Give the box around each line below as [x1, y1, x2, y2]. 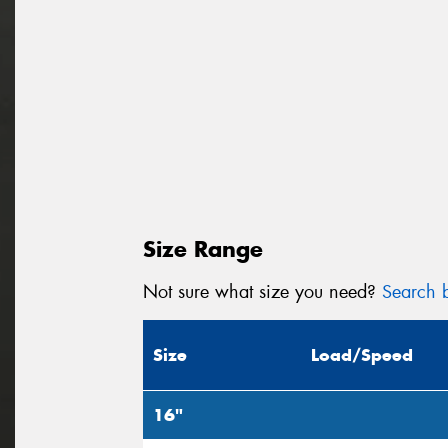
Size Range [143, 234, 263, 263]
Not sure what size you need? [143, 279, 382, 304]
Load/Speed [311, 344, 413, 367]
